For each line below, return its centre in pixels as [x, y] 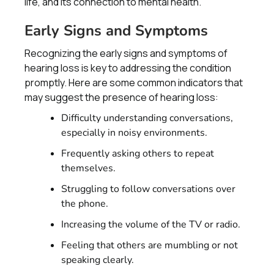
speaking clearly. [98, 260]
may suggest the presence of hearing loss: [121, 97]
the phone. [85, 204]
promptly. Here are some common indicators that [134, 83]
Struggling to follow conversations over [148, 189]
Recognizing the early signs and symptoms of [126, 53]
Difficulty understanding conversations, [147, 118]
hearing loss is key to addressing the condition [128, 68]
